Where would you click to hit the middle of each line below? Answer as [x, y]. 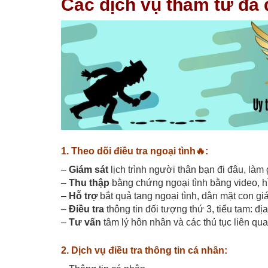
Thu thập [89, 183]
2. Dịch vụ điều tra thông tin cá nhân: [144, 251]
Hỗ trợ [83, 196]
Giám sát [89, 170]
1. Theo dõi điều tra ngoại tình [128, 151]
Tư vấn [84, 223]
